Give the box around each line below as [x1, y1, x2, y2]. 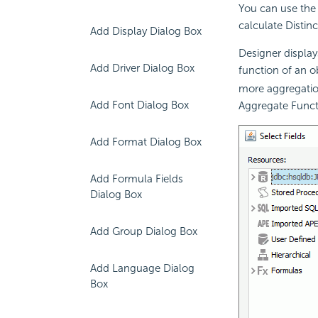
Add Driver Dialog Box [90, 62, 194, 75]
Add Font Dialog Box [90, 99, 189, 111]
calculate [238, 19, 285, 33]
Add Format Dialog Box [90, 136, 202, 148]
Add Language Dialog [90, 262, 194, 275]
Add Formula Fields [90, 172, 183, 185]
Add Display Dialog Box [90, 25, 202, 38]
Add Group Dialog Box [90, 225, 197, 238]
